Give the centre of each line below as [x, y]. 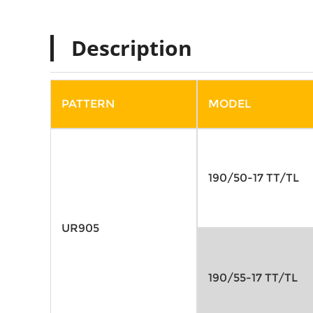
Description [132, 48]
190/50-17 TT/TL [254, 178]
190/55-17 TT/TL [253, 278]
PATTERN [89, 104]
